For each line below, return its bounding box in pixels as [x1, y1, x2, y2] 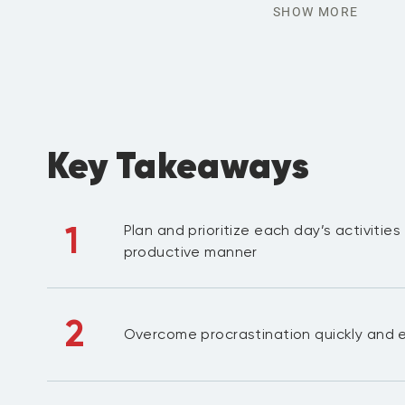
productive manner [123, 243, 258, 260]
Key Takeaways [46, 142, 309, 188]
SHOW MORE [272, 5, 359, 19]
